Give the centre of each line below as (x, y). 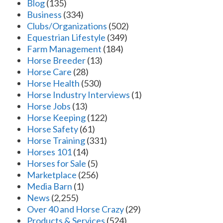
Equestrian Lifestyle (66, 38)
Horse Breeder (56, 60)
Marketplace (52, 175)
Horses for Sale (56, 164)
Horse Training (56, 141)
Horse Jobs (49, 106)
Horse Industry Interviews (78, 95)
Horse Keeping (56, 118)
